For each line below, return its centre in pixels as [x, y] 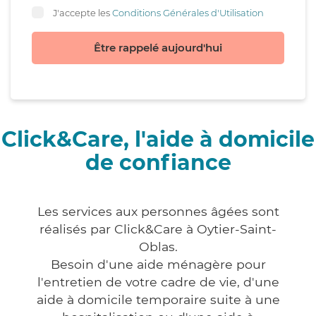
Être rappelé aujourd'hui [158, 48]
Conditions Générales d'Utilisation [188, 12]
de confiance [158, 163]
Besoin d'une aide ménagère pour [158, 265]
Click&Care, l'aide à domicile [158, 140]
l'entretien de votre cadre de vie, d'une [158, 282]
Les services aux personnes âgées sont [158, 212]
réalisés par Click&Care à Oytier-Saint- [158, 229]
